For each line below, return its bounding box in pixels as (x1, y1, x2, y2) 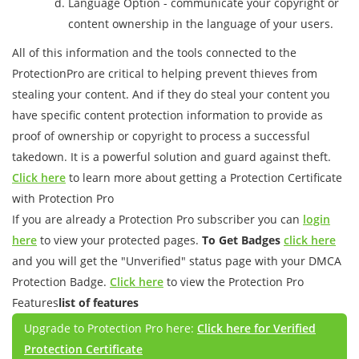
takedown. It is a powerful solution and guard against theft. (12, 149, 331, 164)
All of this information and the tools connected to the (12, 45, 296, 60)
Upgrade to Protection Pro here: (24, 321, 197, 336)
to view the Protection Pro (163, 274, 304, 289)
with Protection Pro (12, 191, 114, 206)
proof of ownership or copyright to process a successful (12, 128, 310, 143)
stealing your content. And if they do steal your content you (12, 87, 330, 102)
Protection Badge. (12, 274, 110, 289)
